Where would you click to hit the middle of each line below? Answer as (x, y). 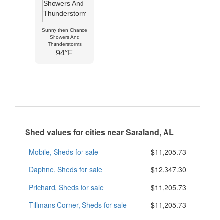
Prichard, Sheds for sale (66, 187)
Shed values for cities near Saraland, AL (99, 132)
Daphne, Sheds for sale (66, 169)
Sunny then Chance (64, 30)
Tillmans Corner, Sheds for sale (78, 205)
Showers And (64, 37)
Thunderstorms (64, 44)
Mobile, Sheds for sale (64, 151)
